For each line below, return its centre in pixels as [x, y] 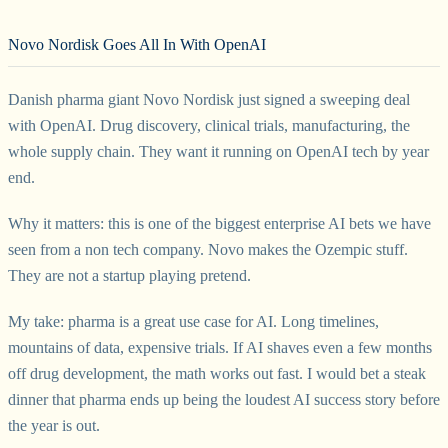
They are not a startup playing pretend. [129, 275]
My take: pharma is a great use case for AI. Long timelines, [193, 321]
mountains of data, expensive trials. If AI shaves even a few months [220, 347]
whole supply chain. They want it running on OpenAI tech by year [218, 151]
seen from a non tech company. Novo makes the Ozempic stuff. [208, 249]
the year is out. [54, 425]
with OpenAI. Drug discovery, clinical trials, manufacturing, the [209, 125]
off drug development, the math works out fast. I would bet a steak [217, 373]
